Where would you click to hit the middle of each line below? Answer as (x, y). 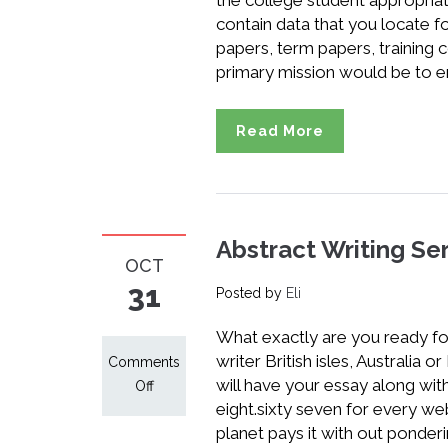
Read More (280, 131)
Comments (144, 362)
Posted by (251, 293)
